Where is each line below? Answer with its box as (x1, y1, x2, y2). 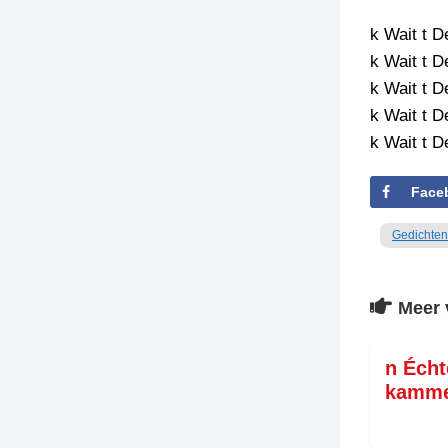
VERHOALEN (333, 130, 420, 146)
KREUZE (333, 48, 390, 64)
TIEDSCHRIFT (333, 28, 426, 44)
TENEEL (333, 89, 388, 105)
